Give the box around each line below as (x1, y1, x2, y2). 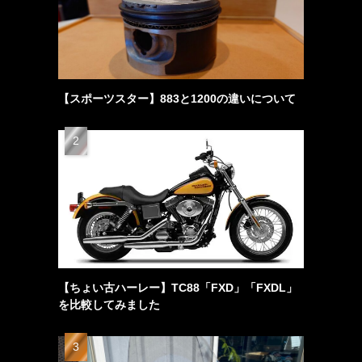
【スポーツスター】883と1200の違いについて (58, 92, 296, 105)
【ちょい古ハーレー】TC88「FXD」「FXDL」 (58, 281, 297, 294)
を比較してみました (58, 298, 160, 311)
